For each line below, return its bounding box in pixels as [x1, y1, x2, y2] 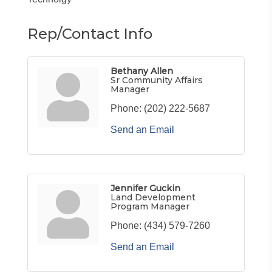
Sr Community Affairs [110, 74, 203, 86]
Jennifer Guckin [110, 182, 180, 194]
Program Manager [110, 200, 189, 212]
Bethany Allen [110, 65, 173, 76]
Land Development [110, 191, 195, 203]
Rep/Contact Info [27, 24, 152, 42]
